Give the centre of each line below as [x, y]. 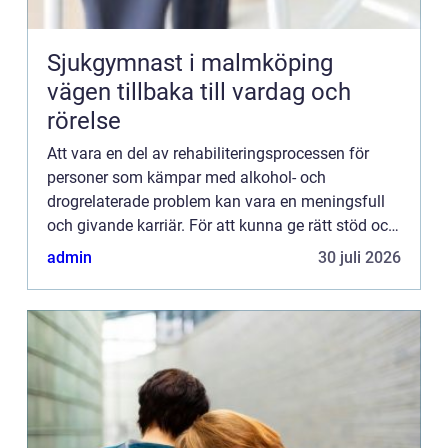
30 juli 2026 [359, 257]
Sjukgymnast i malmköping [190, 62]
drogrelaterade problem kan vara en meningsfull [216, 201]
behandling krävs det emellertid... [163, 249]
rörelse [84, 120]
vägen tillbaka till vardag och [199, 91]
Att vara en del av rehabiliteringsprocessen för [208, 153]
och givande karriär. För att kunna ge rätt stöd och [222, 225]
